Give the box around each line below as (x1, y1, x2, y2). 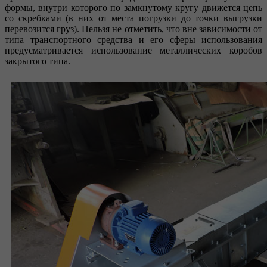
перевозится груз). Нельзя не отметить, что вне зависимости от (5, 23, 262, 34)
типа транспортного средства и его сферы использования (5, 34, 262, 45)
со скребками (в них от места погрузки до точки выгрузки (5, 13, 262, 23)
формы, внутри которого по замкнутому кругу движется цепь (5, 2, 262, 13)
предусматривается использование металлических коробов (5, 45, 262, 55)
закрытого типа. (5, 55, 70, 66)
